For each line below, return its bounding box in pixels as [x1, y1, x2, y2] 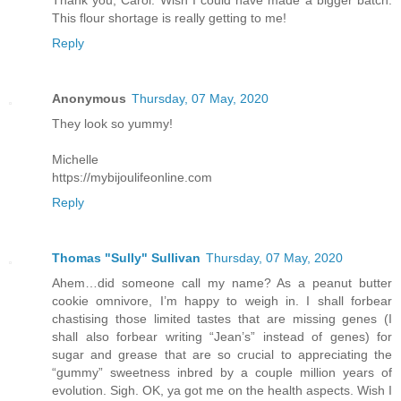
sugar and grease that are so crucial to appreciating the [52, 346, 392, 362]
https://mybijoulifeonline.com [52, 169, 212, 184]
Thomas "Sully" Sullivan [52, 250, 200, 265]
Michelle [52, 151, 98, 166]
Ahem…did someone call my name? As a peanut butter [52, 275, 392, 290]
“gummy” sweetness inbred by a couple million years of [52, 364, 392, 380]
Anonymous [52, 90, 126, 106]
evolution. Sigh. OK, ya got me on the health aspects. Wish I [52, 382, 392, 397]
